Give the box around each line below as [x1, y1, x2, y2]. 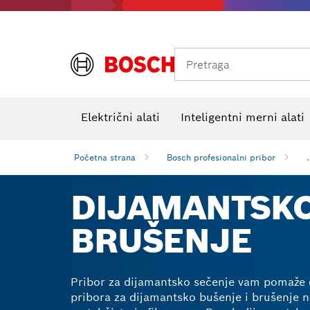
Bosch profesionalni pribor [167, 152, 275, 163]
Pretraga [186, 57, 229, 72]
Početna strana [74, 152, 136, 163]
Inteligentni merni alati [181, 110, 304, 125]
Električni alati [81, 110, 160, 125]
